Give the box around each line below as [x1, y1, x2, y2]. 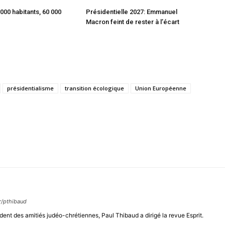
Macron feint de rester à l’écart [85, 18, 179, 26]
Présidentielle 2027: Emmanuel [85, 8, 177, 16]
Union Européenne [135, 84, 186, 92]
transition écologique [65, 84, 124, 92]
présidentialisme [7, 84, 54, 92]
